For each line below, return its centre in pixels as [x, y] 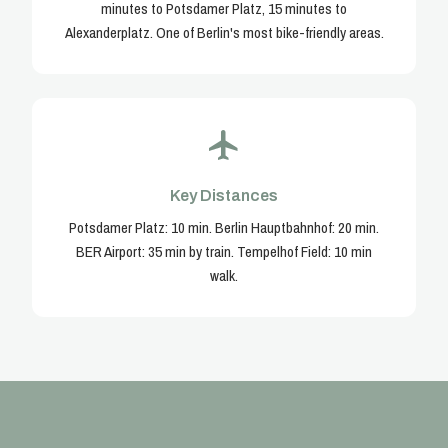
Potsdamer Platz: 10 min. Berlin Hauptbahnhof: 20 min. [224, 227]
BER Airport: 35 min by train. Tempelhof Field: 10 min [224, 251]
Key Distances [224, 195]
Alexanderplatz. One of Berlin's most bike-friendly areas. [224, 33]
